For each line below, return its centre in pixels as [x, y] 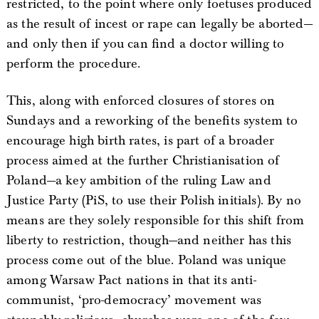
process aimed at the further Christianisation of [143, 161]
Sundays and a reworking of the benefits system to [152, 121]
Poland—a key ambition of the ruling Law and [138, 181]
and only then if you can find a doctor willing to [145, 44]
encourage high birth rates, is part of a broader [140, 141]
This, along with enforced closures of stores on [141, 101]
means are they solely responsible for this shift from [155, 220]
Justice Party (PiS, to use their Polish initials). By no [153, 200]
